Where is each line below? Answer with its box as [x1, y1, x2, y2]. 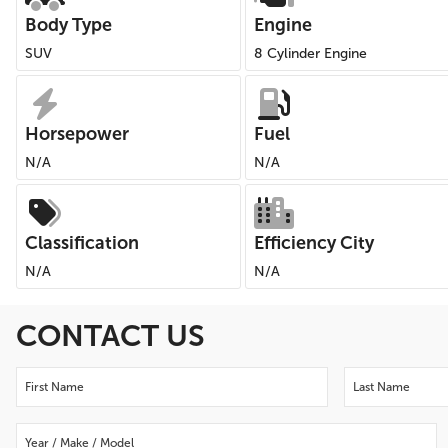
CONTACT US [16, 318, 205, 354]
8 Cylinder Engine [254, 45, 367, 62]
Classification [25, 232, 139, 254]
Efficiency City [254, 232, 374, 254]
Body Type [25, 14, 112, 36]
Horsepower [25, 123, 129, 145]
